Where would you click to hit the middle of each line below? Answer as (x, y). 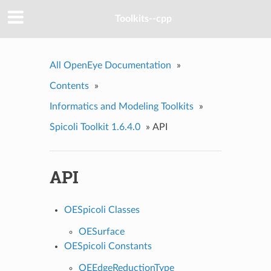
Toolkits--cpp (143, 19)
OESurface (101, 231)
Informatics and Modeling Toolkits (121, 106)
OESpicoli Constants (108, 246)
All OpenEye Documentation (110, 65)
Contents (69, 86)
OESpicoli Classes (102, 210)
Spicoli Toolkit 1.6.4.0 (95, 127)
